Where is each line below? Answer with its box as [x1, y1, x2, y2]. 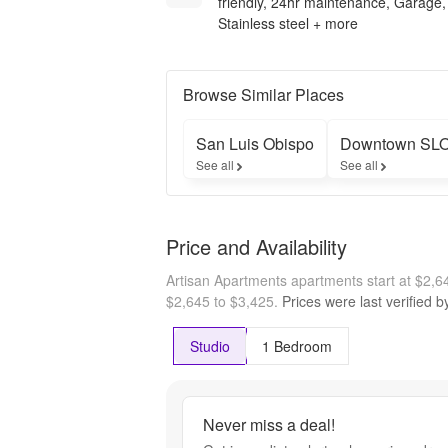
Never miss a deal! [203, 413, 335, 437]
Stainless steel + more [218, 12, 358, 33]
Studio [190, 335, 230, 356]
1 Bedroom [262, 335, 332, 356]
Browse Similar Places [183, 82, 344, 106]
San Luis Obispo [196, 131, 314, 155]
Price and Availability [166, 231, 347, 261]
